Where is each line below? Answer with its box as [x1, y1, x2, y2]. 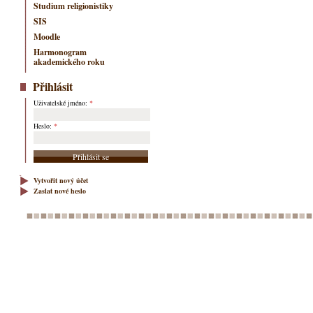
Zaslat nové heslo [34, 185, 86, 196]
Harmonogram [34, 45, 87, 58]
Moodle [34, 30, 60, 43]
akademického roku [34, 55, 105, 68]
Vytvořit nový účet [34, 175, 88, 185]
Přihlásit [33, 78, 73, 94]
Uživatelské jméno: [34, 97, 89, 108]
